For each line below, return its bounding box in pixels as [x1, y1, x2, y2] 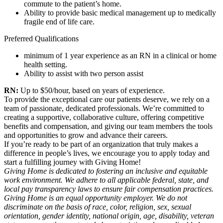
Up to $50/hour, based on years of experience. [20, 86, 165, 95]
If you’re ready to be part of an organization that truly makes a [4, 140, 198, 149]
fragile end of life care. [24, 17, 95, 26]
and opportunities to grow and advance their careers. [4, 131, 168, 140]
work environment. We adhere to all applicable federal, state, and [4, 176, 209, 185]
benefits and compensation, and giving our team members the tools [4, 122, 213, 131]
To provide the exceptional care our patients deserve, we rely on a [4, 95, 210, 104]
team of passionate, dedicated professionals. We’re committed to [4, 104, 204, 113]
